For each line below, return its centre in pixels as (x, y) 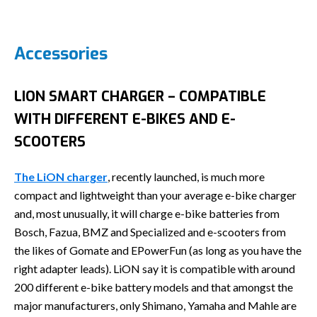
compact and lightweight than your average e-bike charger (155, 195)
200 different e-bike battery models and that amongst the (154, 287)
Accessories (61, 54)
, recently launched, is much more (186, 177)
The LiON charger (61, 177)
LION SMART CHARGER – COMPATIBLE (140, 97)
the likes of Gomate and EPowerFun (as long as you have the (158, 250)
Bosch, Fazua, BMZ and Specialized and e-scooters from (150, 232)
